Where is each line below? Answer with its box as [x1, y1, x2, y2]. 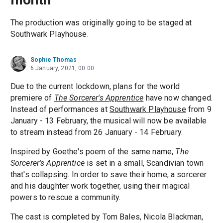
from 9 [186, 105, 212, 114]
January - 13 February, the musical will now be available [10, 116, 207, 126]
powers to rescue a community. [10, 193, 121, 203]
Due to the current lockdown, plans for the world [10, 82, 180, 92]
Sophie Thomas [30, 56, 77, 64]
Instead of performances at [10, 105, 110, 114]
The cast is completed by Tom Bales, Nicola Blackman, [10, 212, 204, 222]
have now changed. [143, 93, 213, 103]
